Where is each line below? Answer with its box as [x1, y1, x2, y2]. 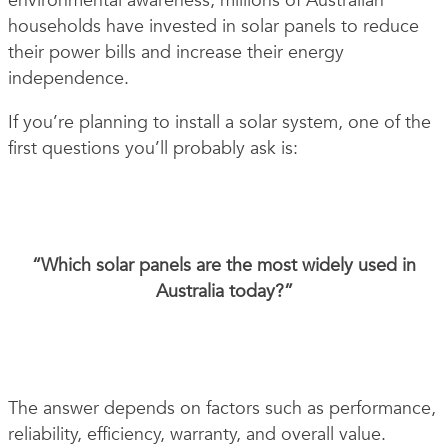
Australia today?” [155, 279, 293, 305]
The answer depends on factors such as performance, [8, 396, 436, 422]
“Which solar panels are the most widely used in [32, 253, 416, 279]
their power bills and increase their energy [8, 39, 344, 65]
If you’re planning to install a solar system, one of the [8, 110, 431, 136]
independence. [8, 65, 129, 91]
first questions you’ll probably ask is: [8, 136, 298, 162]
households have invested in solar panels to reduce [8, 13, 419, 39]
